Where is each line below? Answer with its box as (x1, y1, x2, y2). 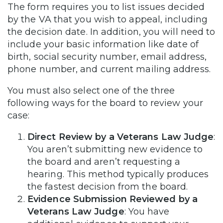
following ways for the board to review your (7, 97, 203, 109)
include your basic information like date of (7, 38, 199, 50)
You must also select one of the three (7, 85, 175, 96)
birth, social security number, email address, (7, 51, 207, 62)
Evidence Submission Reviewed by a (27, 193, 198, 205)
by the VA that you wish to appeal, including (7, 13, 208, 25)
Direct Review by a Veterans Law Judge (27, 131, 214, 142)
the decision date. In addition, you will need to (7, 26, 216, 37)
